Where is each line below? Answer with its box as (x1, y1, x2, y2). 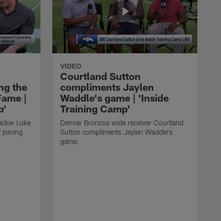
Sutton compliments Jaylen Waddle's (60, 127, 173, 136)
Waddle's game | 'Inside (60, 91, 169, 104)
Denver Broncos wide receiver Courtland (60, 118, 184, 127)
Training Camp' (60, 102, 130, 114)
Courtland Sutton (60, 70, 141, 82)
